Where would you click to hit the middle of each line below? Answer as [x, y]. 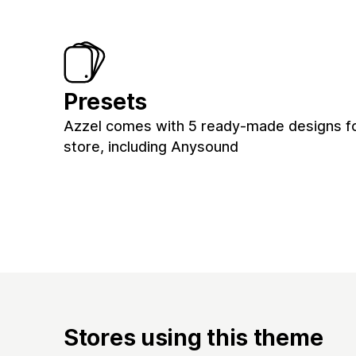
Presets [105, 102]
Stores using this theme [193, 337]
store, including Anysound [151, 147]
